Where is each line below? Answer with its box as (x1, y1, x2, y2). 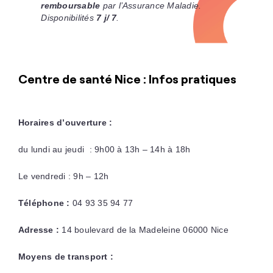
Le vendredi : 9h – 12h (18, 171, 109, 181)
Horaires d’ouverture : (18, 117, 115, 127)
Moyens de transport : (18, 251, 114, 261)
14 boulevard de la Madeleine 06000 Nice (62, 224, 229, 235)
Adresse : (18, 224, 62, 235)
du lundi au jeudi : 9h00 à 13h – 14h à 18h (18, 144, 191, 154)
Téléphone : (18, 197, 73, 208)
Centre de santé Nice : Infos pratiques (18, 71, 236, 87)
